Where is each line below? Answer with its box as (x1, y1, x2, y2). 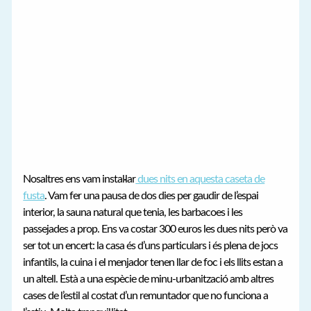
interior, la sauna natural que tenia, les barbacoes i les (23, 206, 243, 218)
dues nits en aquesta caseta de (135, 173, 265, 185)
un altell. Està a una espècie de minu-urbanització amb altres (23, 273, 274, 285)
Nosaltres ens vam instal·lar (23, 173, 136, 185)
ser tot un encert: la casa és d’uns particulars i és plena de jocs (23, 239, 278, 251)
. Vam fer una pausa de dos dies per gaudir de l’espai (44, 190, 259, 201)
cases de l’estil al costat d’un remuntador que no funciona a (23, 289, 269, 301)
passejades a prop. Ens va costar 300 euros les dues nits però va (23, 223, 288, 235)
